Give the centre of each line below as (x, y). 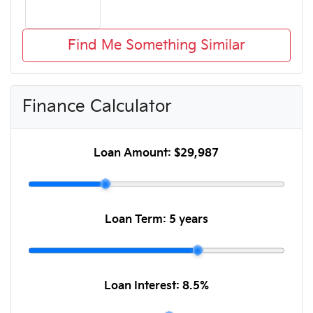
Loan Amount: (134, 153)
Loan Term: (137, 219)
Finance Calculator (97, 106)
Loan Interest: (143, 286)
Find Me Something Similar (156, 45)
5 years (188, 219)
